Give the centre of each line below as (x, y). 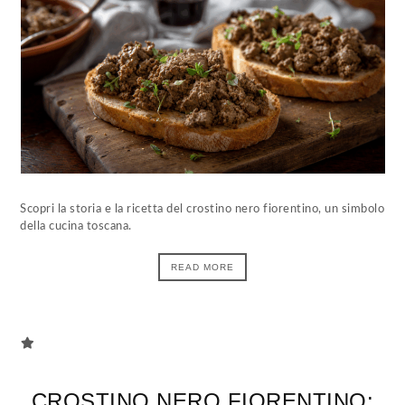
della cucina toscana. (76, 226)
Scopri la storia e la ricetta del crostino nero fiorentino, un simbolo (202, 209)
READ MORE (202, 267)
